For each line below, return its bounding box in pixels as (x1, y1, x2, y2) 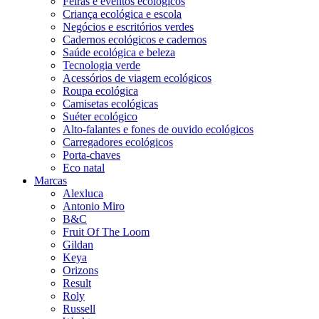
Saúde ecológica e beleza (63, 46, 175, 58)
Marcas (34, 174, 67, 187)
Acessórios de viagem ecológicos (63, 71, 211, 84)
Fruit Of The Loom (63, 225, 150, 238)
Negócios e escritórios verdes (63, 20, 194, 33)
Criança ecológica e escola (63, 7, 182, 20)
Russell (63, 302, 95, 315)
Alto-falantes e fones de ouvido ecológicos (63, 122, 253, 135)
